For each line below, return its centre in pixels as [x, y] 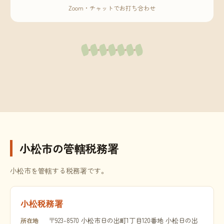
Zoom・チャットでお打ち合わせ [112, 8]
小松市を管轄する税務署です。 [59, 170]
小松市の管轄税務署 [69, 148]
